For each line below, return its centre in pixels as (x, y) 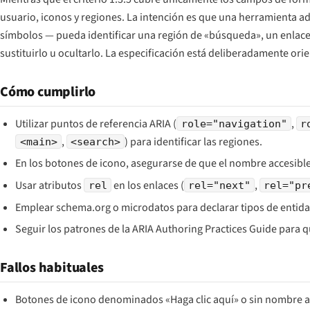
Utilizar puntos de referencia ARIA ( (96, 124)
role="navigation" (234, 123)
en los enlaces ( (147, 185)
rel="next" (219, 185)
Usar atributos (50, 185)
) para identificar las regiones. (193, 142)
